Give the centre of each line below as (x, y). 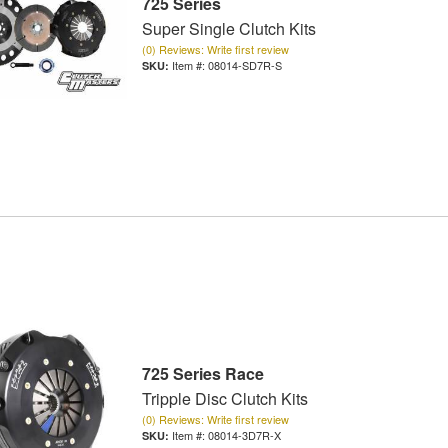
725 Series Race (202, 374)
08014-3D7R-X (244, 435)
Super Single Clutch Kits (228, 29)
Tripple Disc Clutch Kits (224, 399)
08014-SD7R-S (244, 65)
